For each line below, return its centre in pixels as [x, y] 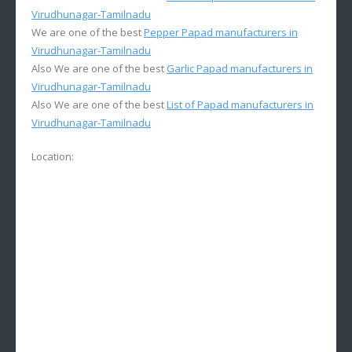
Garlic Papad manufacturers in [240, 69]
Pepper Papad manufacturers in [221, 33]
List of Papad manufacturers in [240, 105]
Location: [53, 157]
